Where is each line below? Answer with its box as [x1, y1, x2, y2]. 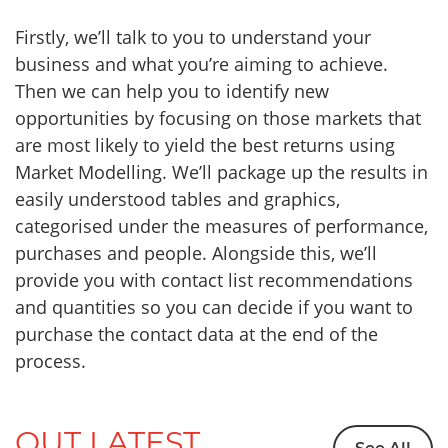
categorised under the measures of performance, [15, 214, 428, 239]
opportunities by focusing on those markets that [15, 106, 421, 131]
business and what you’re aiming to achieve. [15, 52, 388, 77]
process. [15, 349, 86, 374]
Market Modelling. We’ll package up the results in [15, 160, 428, 185]
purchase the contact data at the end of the [15, 322, 378, 347]
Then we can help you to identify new [15, 79, 329, 104]
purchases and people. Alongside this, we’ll [15, 241, 377, 266]
